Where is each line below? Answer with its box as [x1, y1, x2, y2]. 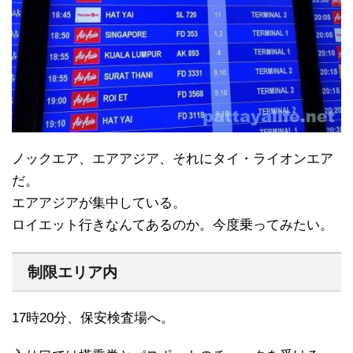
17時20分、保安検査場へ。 [12, 310, 174, 325]
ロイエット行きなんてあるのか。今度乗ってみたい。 [12, 217, 333, 232]
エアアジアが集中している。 [12, 195, 186, 210]
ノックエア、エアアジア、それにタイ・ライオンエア [12, 150, 333, 166]
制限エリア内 [28, 263, 117, 281]
